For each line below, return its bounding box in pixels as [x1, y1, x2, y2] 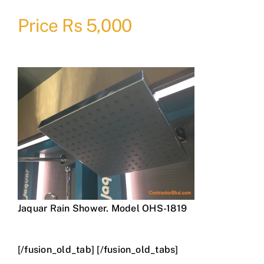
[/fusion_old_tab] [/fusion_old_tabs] [17, 244, 179, 256]
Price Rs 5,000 [17, 15, 132, 37]
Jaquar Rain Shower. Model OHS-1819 [17, 203, 187, 214]
